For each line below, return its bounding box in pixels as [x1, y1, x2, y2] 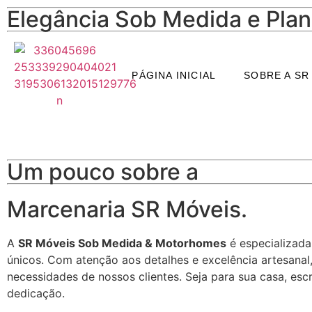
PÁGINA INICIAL [132, 70, 217, 81]
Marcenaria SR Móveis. [7, 196, 247, 223]
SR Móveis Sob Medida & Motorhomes [18, 236, 226, 250]
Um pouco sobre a [7, 158, 198, 185]
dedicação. [7, 286, 65, 300]
